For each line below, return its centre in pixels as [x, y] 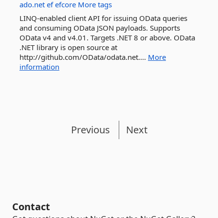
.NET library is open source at [68, 47]
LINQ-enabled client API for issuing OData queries [103, 18]
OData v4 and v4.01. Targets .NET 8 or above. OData [107, 37]
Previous [90, 130]
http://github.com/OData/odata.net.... [84, 57]
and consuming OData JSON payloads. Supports [100, 28]
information [39, 67]
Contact [31, 207]
